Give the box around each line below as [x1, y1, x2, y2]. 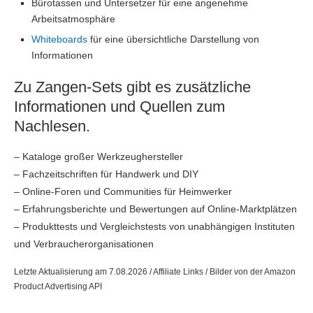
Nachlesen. [14, 117, 90, 135]
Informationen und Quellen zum [14, 98, 225, 115]
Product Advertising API [14, 282, 102, 291]
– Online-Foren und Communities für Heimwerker [14, 186, 232, 197]
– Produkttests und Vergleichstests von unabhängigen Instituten [14, 221, 295, 232]
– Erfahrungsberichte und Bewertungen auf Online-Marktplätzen [14, 203, 297, 214]
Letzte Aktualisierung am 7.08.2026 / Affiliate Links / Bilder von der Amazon [14, 267, 296, 277]
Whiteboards [31, 34, 87, 45]
